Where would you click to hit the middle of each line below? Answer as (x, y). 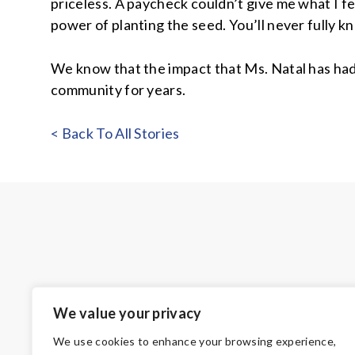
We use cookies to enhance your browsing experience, (195, 341)
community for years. (118, 90)
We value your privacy (128, 313)
